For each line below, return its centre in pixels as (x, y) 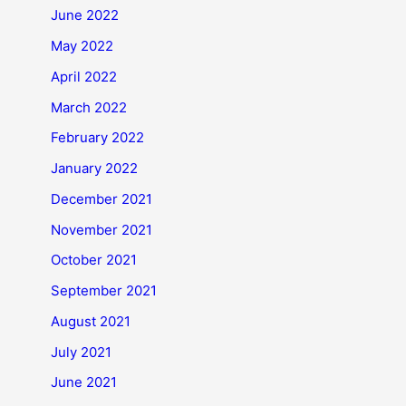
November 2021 (101, 229)
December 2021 (101, 198)
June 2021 (84, 382)
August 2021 (91, 321)
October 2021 (94, 260)
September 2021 (104, 290)
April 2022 (84, 76)
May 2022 (82, 46)
